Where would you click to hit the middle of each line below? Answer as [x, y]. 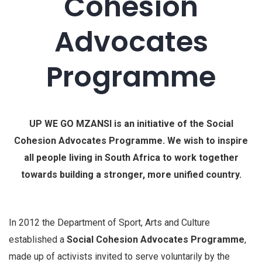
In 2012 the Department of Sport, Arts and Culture [109, 222]
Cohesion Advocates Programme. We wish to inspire [131, 141]
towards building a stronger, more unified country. [131, 175]
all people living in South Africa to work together [131, 158]
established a [38, 239]
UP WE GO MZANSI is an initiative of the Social [131, 124]
